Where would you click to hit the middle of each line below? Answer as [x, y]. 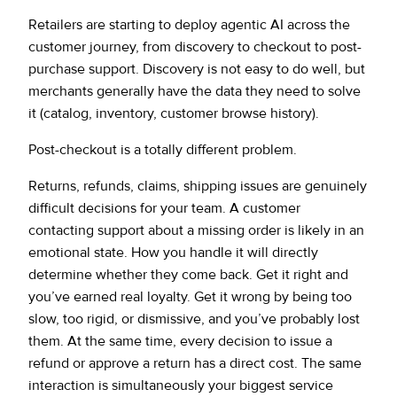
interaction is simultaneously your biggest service [181, 385]
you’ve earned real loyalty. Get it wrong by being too [190, 296]
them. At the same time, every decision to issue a [180, 341]
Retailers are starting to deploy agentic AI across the [189, 24]
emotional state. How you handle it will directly [173, 252]
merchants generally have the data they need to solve [195, 91]
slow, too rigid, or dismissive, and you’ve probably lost [194, 319]
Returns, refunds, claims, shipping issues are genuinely [198, 186]
